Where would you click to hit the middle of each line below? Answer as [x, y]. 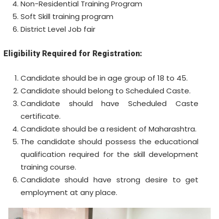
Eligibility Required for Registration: [73, 53]
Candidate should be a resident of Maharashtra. [108, 129]
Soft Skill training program [67, 16]
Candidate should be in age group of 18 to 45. [104, 78]
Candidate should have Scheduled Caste [109, 103]
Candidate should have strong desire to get [109, 179]
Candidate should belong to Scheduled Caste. [105, 90]
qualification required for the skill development [109, 154]
